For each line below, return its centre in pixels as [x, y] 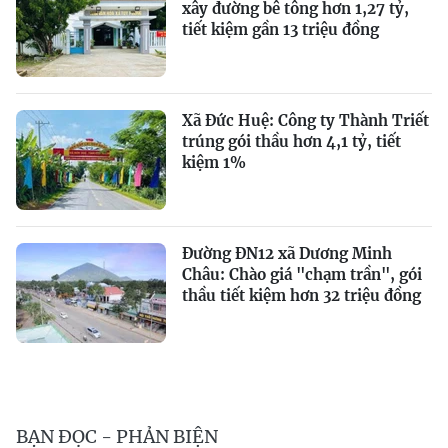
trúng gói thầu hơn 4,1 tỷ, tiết [291, 142]
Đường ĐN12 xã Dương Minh [287, 254]
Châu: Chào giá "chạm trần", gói [302, 275]
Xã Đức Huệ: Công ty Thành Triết [305, 121]
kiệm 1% [214, 163]
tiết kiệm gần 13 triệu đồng [280, 30]
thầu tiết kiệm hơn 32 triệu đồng [301, 296]
